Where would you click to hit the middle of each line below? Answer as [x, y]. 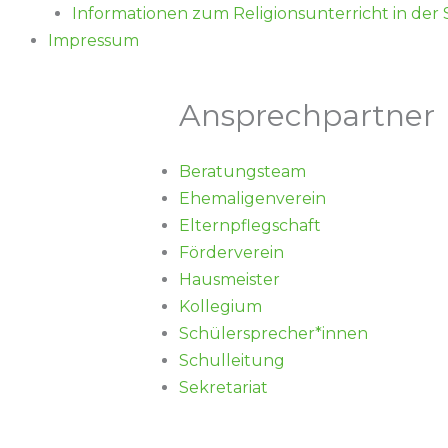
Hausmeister [229, 280]
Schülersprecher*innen [273, 334]
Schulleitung [231, 361]
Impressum [93, 41]
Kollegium [220, 307]
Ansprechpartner [306, 116]
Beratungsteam [242, 172]
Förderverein [231, 253]
